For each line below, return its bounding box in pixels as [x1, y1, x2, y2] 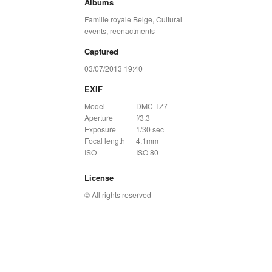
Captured [84, 45, 118, 57]
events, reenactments [84, 25, 155, 36]
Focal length [84, 135, 125, 146]
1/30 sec [135, 123, 164, 134]
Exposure [84, 123, 116, 134]
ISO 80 [135, 146, 158, 157]
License [84, 171, 114, 183]
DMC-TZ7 [135, 100, 168, 111]
